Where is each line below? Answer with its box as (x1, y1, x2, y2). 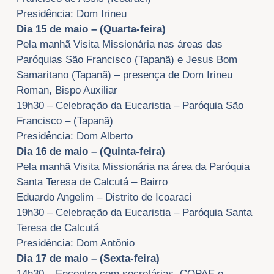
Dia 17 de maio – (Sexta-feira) (16, 253, 160, 265)
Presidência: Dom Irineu (16, 8, 127, 20)
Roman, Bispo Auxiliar (16, 84, 117, 97)
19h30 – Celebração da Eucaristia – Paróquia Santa (16, 207, 252, 219)
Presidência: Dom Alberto (16, 130, 133, 143)
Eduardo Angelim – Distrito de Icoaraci (16, 191, 192, 204)
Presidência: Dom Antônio (16, 237, 135, 250)
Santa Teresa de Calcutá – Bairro (16, 176, 168, 188)
